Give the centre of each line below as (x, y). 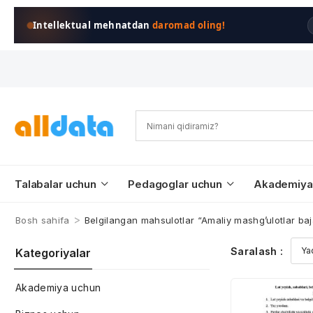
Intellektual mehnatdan (93, 25)
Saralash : (257, 251)
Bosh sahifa (43, 220)
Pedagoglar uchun (175, 184)
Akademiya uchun (58, 287)
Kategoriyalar (53, 253)
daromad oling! (189, 25)
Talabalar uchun (56, 184)
